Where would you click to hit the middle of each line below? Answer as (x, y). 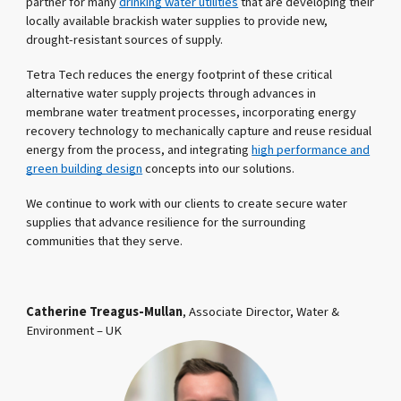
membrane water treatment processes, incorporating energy (192, 112)
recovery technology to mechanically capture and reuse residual (199, 131)
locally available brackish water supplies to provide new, (177, 21)
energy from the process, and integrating (139, 149)
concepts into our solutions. (219, 168)
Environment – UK (74, 331)
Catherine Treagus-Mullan (105, 312)
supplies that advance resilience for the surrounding (166, 222)
